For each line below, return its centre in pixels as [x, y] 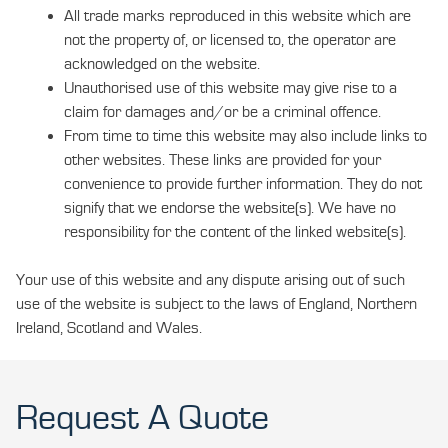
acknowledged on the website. [162, 64]
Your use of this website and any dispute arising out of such [210, 280]
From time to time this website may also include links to [245, 136]
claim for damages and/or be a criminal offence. [222, 112]
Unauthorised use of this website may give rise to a [230, 88]
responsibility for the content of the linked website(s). [235, 232]
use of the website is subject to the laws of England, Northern [216, 304]
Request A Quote [142, 418]
